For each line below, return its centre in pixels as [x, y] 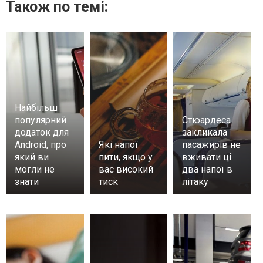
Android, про [41, 144]
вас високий [126, 169]
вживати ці [207, 157]
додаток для [42, 132]
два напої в [208, 169]
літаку [197, 181]
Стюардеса [207, 120]
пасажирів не [212, 144]
